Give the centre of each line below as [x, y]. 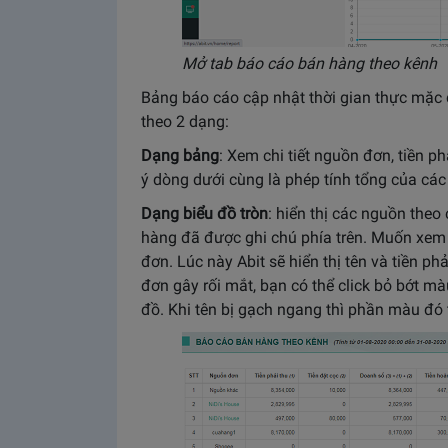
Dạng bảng [180, 155]
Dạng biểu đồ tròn [204, 213]
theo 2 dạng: [185, 121]
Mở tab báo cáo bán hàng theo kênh [309, 63]
